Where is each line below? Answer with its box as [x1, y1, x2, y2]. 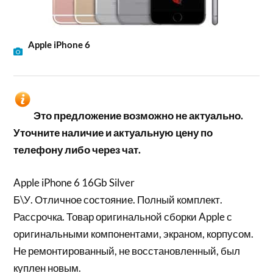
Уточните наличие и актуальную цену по [13, 126, 213, 140]
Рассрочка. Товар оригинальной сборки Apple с [13, 210, 233, 223]
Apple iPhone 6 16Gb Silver [13, 175, 135, 189]
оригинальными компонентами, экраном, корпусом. [13, 227, 254, 240]
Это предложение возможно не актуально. [34, 109, 244, 122]
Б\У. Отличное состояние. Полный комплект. [13, 193, 223, 206]
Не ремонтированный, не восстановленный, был [13, 244, 241, 257]
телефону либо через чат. [13, 143, 141, 157]
